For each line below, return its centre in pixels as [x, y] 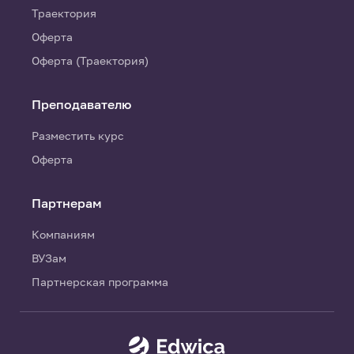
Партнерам [67, 203]
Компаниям [63, 234]
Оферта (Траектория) [90, 60]
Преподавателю [81, 104]
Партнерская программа [100, 282]
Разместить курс [78, 136]
